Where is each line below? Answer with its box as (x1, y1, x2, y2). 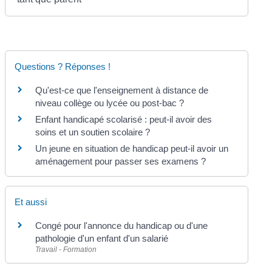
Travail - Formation (35, 245, 97, 254)
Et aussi (15, 197, 47, 207)
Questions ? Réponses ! (15, 61, 111, 72)
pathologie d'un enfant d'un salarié (35, 233, 169, 243)
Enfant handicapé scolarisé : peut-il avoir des (35, 114, 212, 124)
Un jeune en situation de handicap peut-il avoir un (35, 143, 229, 154)
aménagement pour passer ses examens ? (35, 155, 206, 166)
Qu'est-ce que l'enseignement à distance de (35, 84, 209, 95)
